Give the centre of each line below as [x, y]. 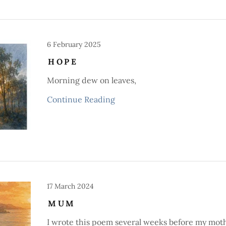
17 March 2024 [71, 186]
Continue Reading [81, 99]
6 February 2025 [74, 44]
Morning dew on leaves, [92, 80]
